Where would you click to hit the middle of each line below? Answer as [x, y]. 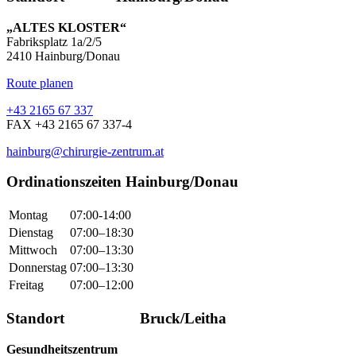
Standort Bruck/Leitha [116, 318]
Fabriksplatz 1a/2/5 [54, 41]
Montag [28, 215]
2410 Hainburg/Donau [63, 56]
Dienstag [31, 233]
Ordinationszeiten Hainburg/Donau [122, 182]
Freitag [26, 285]
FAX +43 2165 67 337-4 [69, 124]
